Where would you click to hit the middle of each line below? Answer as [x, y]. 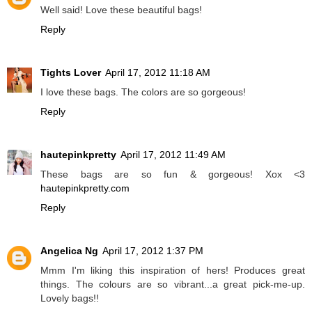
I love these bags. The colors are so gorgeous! [143, 92]
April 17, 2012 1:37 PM [153, 251]
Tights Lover [71, 73]
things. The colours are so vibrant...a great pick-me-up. [173, 284]
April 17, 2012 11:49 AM [173, 155]
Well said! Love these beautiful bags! [121, 10]
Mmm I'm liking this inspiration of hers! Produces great [173, 271]
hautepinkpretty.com [85, 188]
